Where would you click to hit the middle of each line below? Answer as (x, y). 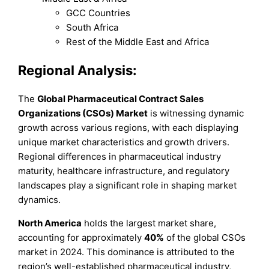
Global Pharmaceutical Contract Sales (121, 99)
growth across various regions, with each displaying (128, 128)
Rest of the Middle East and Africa (138, 41)
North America (50, 223)
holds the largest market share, (149, 223)
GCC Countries (98, 13)
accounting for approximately (81, 238)
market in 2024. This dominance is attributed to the (127, 252)
